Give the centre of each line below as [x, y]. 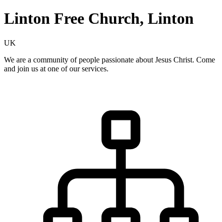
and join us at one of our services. [56, 68]
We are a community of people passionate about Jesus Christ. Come [110, 59]
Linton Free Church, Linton [99, 19]
